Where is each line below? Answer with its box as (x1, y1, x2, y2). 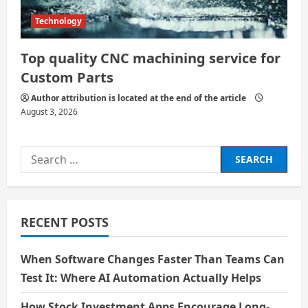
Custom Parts (21, 67, 113, 87)
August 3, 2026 (21, 105, 78, 118)
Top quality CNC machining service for (21, 48, 280, 67)
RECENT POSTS (21, 213, 109, 230)
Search (20, 146, 57, 162)
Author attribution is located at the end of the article (31, 91, 246, 104)
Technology (35, 14, 82, 27)
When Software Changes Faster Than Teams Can (21, 251, 285, 267)
